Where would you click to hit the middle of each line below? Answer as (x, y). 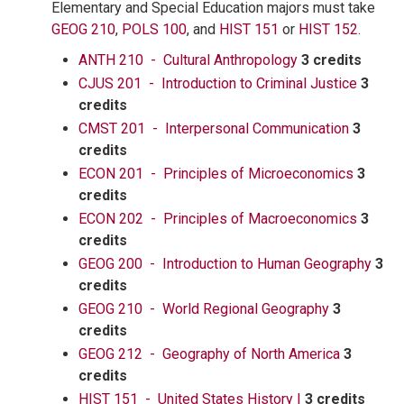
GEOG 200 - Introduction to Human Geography (225, 264)
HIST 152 (328, 29)
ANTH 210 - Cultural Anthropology (188, 60)
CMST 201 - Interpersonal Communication (214, 129)
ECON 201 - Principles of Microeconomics (216, 174)
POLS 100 (154, 29)
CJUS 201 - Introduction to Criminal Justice (218, 83)
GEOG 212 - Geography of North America (209, 354)
